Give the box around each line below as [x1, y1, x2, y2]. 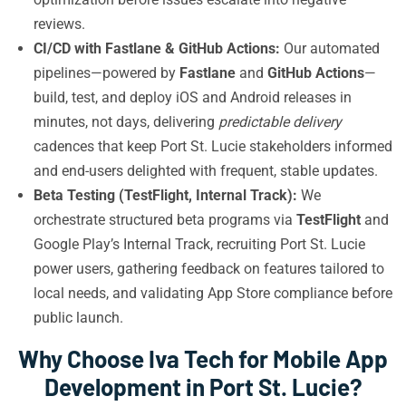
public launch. [34, 309, 123, 326]
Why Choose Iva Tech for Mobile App [18, 344, 388, 372]
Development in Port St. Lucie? [43, 372, 362, 401]
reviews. [34, 15, 85, 33]
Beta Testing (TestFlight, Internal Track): [34, 187, 297, 204]
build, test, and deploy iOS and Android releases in [34, 89, 352, 106]
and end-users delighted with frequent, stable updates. [34, 162, 378, 179]
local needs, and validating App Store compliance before [34, 285, 392, 302]
